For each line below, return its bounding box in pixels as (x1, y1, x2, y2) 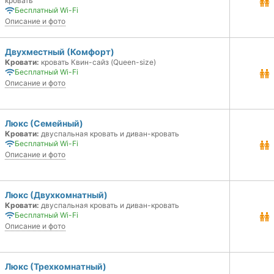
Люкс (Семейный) (5, 118, 83, 128)
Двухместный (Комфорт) (5, 46, 114, 57)
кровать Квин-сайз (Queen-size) (39, 57, 156, 67)
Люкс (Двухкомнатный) (5, 190, 108, 200)
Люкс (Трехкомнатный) (5, 261, 106, 272)
